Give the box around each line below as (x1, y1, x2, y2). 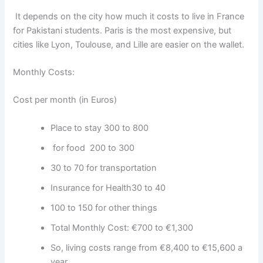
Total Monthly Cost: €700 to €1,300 (50, 222, 194, 233)
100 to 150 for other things (50, 202, 158, 213)
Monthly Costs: (13, 67, 75, 78)
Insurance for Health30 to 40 (50, 182, 166, 193)
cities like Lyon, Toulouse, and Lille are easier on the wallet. (13, 39, 245, 50)
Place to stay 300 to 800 (50, 122, 149, 133)
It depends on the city (15, 11, 103, 22)
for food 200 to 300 (50, 142, 137, 153)
